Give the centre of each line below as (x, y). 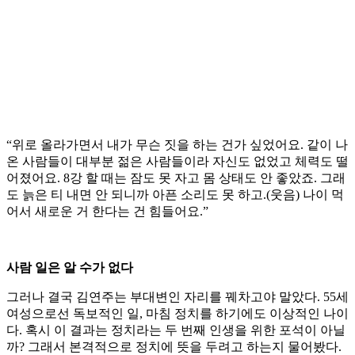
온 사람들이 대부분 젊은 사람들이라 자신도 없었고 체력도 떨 (177, 162)
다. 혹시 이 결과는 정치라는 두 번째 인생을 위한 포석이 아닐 (176, 330)
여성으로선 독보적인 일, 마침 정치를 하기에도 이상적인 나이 (177, 314)
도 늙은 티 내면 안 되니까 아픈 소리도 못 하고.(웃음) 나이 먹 (175, 195)
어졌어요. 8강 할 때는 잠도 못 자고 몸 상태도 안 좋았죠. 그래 (176, 178)
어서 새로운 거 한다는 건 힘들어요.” (107, 212)
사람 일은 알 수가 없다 (70, 268)
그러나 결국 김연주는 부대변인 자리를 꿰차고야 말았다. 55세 (177, 297)
